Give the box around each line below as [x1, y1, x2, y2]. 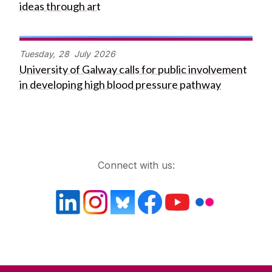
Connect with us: [97, 159, 175, 172]
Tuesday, [19, 49, 55, 59]
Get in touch [21, 133, 80, 147]
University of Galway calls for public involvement [19, 63, 247, 76]
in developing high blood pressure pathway [19, 78, 221, 92]
